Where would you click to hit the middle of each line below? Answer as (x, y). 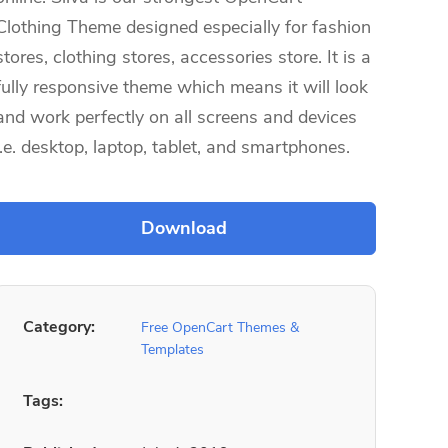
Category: (59, 327)
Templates (172, 349)
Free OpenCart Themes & (220, 327)
